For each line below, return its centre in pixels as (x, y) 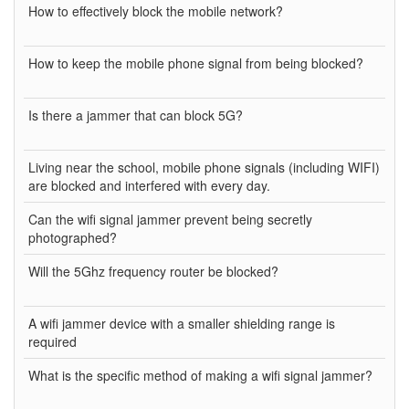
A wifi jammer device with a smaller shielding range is (182, 323)
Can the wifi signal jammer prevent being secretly (170, 219)
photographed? (73, 237)
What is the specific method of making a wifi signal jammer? (200, 375)
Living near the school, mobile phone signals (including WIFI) (204, 167)
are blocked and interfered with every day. (149, 185)
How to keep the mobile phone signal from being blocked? (196, 63)
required (52, 341)
